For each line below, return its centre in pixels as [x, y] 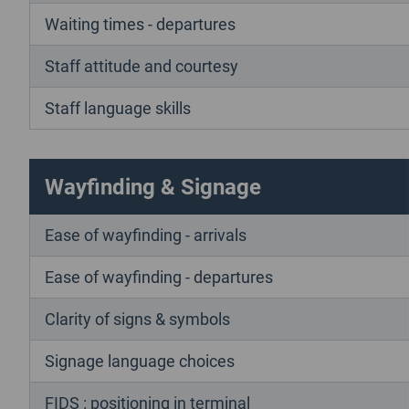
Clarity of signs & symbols [137, 318]
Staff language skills [118, 107]
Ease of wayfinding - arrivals [146, 234]
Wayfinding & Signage [153, 186]
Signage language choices [140, 360]
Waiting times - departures [140, 23]
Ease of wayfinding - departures [159, 276]
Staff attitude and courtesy [142, 65]
